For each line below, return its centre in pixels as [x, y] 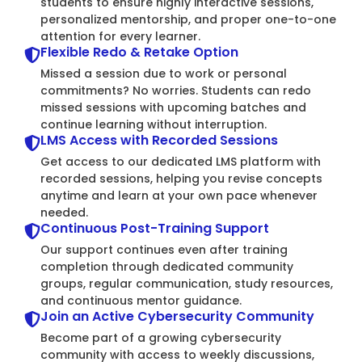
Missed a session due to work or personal [164, 74]
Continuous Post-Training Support [155, 228]
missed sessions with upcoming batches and [173, 107]
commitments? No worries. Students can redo [176, 90]
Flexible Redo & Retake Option [139, 52]
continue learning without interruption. [154, 124]
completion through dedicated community [167, 267]
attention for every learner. [120, 36]
